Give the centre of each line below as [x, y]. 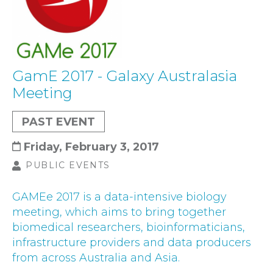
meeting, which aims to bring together [119, 211]
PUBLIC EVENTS [68, 165]
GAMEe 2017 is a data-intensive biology [119, 196]
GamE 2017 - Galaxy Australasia [125, 76]
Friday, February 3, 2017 [91, 146]
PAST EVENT [58, 121]
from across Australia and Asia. [96, 257]
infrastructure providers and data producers [132, 242]
